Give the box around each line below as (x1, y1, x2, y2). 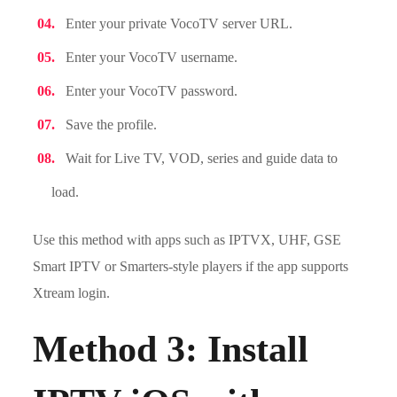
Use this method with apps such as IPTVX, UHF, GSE (33, 232, 342, 247)
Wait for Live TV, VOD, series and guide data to (66, 151, 339, 166)
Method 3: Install (33, 329, 309, 370)
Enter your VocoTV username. (66, 50, 238, 65)
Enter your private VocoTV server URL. (66, 16, 293, 31)
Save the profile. (66, 117, 158, 132)
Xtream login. (33, 285, 111, 300)
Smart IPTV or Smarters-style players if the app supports (33, 259, 349, 274)
